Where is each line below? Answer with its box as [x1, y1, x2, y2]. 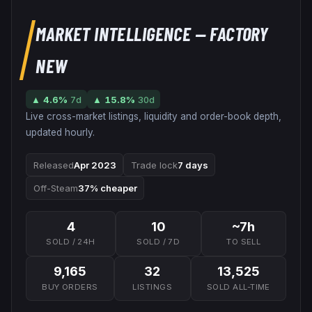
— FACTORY [191, 22, 269, 45]
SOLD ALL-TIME [206, 281, 270, 292]
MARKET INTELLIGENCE [36, 22, 192, 45]
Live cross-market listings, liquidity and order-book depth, [26, 111, 281, 123]
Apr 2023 [73, 159, 116, 171]
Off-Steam [33, 182, 78, 194]
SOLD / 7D [136, 237, 180, 247]
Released [33, 159, 74, 171]
